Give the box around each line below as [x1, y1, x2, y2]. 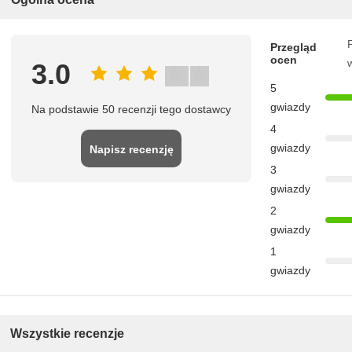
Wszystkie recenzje [10, 327, 124, 340]
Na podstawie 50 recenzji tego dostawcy [31, 103, 231, 115]
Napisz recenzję [89, 143, 174, 156]
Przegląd [270, 41, 317, 53]
